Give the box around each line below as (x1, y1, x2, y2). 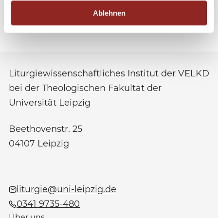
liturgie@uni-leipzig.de (17, 184, 116, 195)
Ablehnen (92, 9, 126, 18)
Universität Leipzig (9, 97, 91, 108)
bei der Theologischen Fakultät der (9, 83, 162, 93)
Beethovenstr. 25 (9, 124, 82, 134)
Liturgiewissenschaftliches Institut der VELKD (9, 68, 209, 79)
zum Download (17, 7, 76, 16)
